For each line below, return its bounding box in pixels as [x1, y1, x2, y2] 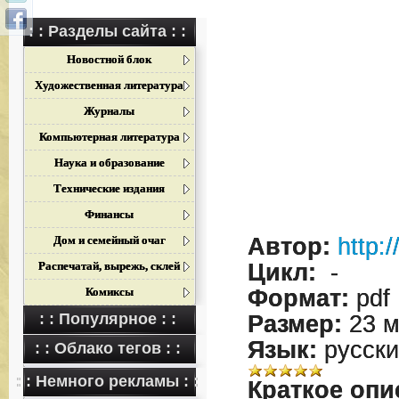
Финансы [85, 208, 134, 221]
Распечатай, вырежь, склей [38, 259, 181, 273]
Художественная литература [35, 78, 184, 92]
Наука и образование [53, 156, 165, 169]
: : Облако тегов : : [34, 339, 181, 357]
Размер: [247, 311, 342, 338]
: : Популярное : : [38, 310, 176, 328]
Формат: [247, 285, 349, 313]
